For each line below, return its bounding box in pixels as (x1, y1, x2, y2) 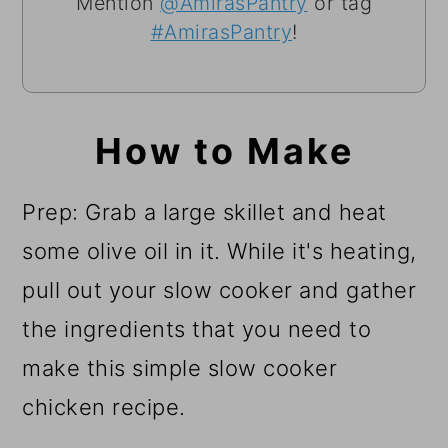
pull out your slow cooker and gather (22, 276, 417, 303)
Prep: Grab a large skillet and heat (22, 198, 387, 225)
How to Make (94, 128, 354, 173)
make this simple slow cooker (22, 354, 338, 381)
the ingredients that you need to (22, 315, 372, 342)
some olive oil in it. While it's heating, (22, 237, 417, 264)
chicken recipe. (22, 393, 186, 420)
